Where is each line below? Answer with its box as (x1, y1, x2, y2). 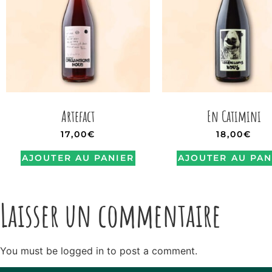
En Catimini (206, 106, 261, 126)
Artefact (61, 106, 95, 126)
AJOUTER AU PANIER (22, 152, 134, 164)
